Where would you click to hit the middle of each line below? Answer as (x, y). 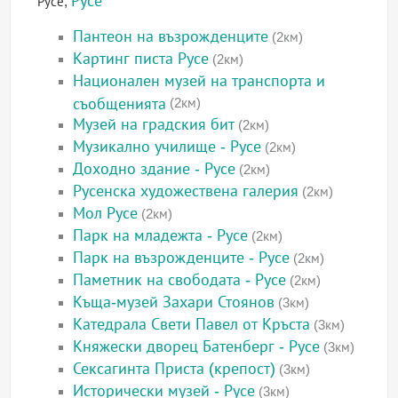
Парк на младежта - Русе (161, 236)
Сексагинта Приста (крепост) (175, 369)
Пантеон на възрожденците (171, 37)
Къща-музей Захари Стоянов (174, 302)
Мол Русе (106, 214)
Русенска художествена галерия (186, 191)
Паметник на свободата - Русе (180, 280)
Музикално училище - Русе (167, 147)
